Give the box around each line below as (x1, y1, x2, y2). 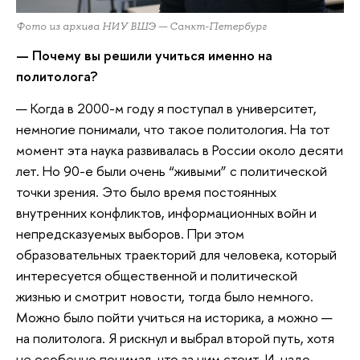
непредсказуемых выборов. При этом (16, 223, 244, 243)
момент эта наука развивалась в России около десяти (16, 140, 343, 159)
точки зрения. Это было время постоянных (16, 182, 276, 201)
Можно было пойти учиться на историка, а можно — (16, 307, 333, 326)
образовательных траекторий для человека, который (16, 244, 337, 264)
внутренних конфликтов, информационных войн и (16, 202, 317, 222)
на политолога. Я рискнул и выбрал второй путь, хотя (16, 328, 334, 347)
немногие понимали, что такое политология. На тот (16, 119, 330, 138)
